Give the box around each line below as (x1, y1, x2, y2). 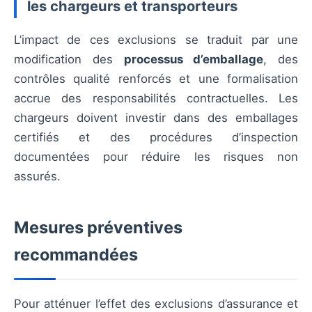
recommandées (14, 244, 138, 265)
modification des (14, 52, 124, 67)
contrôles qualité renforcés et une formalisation (14, 72, 298, 86)
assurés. (14, 169, 61, 184)
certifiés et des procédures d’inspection (14, 130, 298, 145)
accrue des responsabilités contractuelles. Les (14, 91, 298, 106)
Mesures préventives (14, 217, 182, 238)
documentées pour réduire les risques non (14, 150, 298, 164)
